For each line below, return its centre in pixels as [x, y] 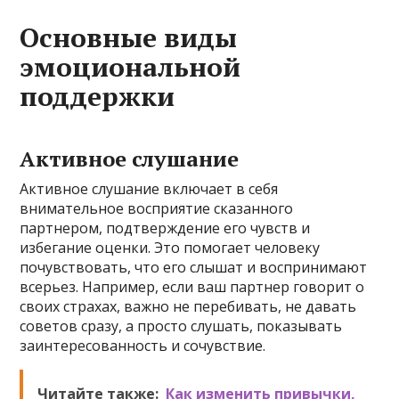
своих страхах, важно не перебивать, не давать [188, 306]
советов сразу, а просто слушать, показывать [181, 326]
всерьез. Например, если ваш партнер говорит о [192, 287]
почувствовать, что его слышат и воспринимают [194, 267]
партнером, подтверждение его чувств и [165, 228]
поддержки [98, 96]
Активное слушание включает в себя [149, 189]
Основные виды [129, 37]
